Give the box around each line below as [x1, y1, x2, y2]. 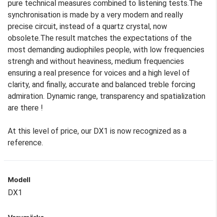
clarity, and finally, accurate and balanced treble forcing [8, 79, 195, 89]
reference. [8, 138, 43, 147]
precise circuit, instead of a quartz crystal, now [8, 21, 167, 31]
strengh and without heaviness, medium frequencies [8, 56, 184, 66]
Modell [8, 175, 31, 184]
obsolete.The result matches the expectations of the [8, 33, 192, 43]
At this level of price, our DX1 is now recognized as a [8, 126, 186, 136]
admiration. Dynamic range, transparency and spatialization [8, 91, 205, 101]
